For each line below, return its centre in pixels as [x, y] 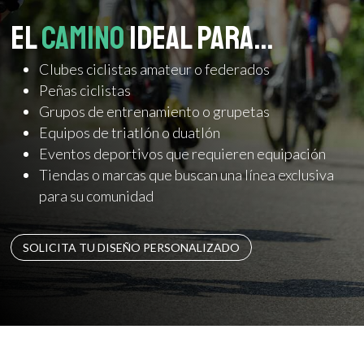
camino [86, 38]
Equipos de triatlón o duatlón [130, 132]
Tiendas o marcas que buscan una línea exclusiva [187, 174]
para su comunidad [97, 195]
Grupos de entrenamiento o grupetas [155, 111]
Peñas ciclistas [85, 90]
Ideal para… [202, 38]
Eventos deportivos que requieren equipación [183, 153]
